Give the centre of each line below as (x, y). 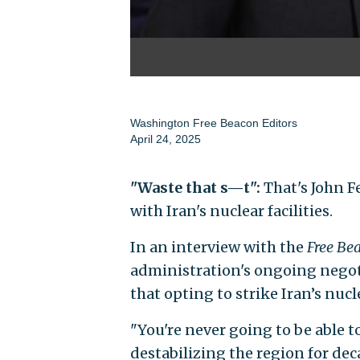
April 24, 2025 (166, 139)
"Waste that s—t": (196, 187)
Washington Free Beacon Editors (214, 123)
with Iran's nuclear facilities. (232, 211)
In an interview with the (219, 247)
